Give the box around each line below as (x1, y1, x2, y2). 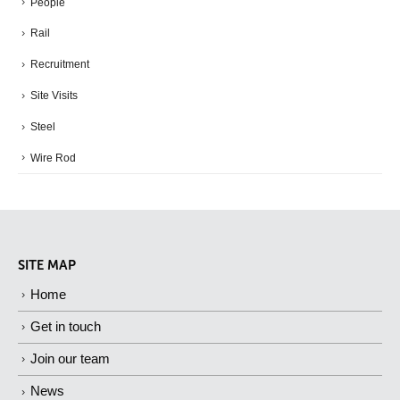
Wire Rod (30, 151, 76, 164)
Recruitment (30, 58, 89, 71)
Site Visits (30, 88, 78, 102)
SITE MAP (18, 257, 76, 274)
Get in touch (30, 319, 101, 335)
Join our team (30, 351, 110, 367)
